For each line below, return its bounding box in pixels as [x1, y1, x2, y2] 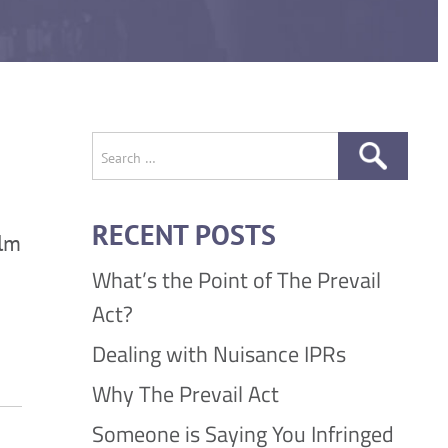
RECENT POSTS [92, 216, 276, 253]
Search [91, 134, 154, 162]
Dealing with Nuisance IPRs [92, 337, 346, 371]
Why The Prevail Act [92, 377, 279, 411]
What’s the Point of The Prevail [92, 263, 381, 297]
